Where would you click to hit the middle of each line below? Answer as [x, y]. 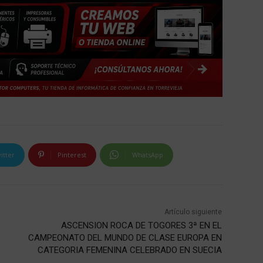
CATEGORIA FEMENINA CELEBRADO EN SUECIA [130, 250]
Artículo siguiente [193, 212]
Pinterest [72, 154]
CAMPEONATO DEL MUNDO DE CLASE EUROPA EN [125, 237]
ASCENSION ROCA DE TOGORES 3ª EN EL [142, 225]
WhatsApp [147, 154]
